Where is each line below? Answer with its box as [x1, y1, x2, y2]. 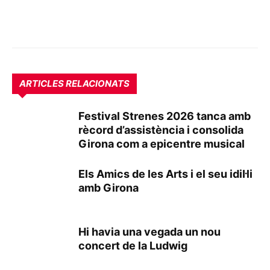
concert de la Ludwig [78, 239, 187, 252]
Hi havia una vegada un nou [78, 225, 221, 238]
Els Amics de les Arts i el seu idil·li [78, 167, 253, 180]
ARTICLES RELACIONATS [19, 77, 130, 89]
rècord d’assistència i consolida [78, 123, 243, 136]
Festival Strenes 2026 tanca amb [78, 109, 251, 122]
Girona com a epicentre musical [78, 137, 245, 150]
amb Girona [78, 181, 139, 194]
